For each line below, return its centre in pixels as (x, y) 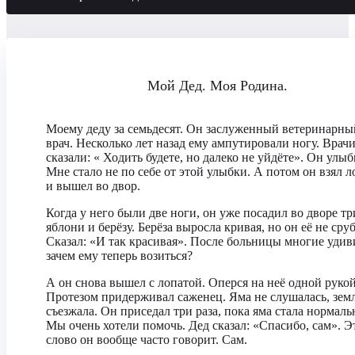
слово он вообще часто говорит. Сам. (147, 340)
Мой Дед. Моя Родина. (217, 86)
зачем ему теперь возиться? (119, 256)
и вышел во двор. (93, 186)
